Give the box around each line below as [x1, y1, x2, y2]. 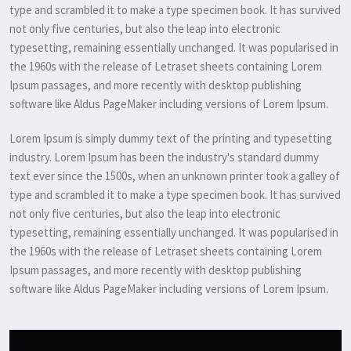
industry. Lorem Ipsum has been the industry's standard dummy [9, 150, 319, 165]
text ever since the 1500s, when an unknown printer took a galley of [9, 168, 340, 183]
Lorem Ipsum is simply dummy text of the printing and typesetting [9, 131, 332, 146]
